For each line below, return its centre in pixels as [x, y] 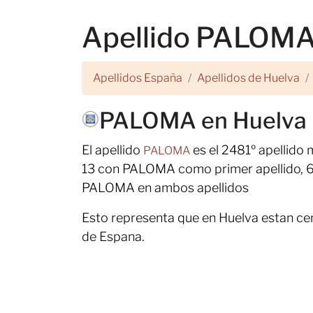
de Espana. [113, 236]
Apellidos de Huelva [248, 78]
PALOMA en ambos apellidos [165, 188]
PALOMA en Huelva [203, 121]
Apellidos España [138, 78]
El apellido [112, 150]
